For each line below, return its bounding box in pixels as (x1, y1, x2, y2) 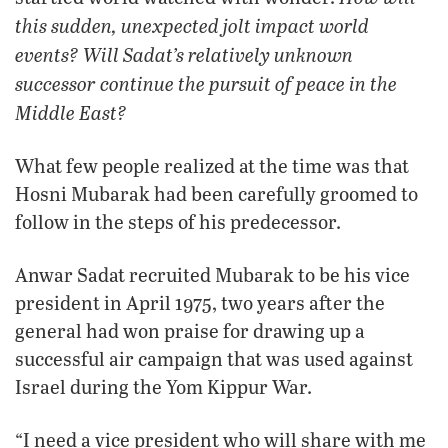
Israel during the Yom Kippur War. (15, 373, 312, 399)
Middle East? (15, 98, 127, 125)
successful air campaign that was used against (15, 345, 413, 371)
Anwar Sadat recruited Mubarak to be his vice (15, 261, 410, 287)
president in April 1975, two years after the (15, 289, 385, 315)
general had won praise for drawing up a (15, 317, 365, 343)
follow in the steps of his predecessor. (15, 208, 341, 234)
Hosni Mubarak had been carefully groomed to (15, 180, 418, 206)
